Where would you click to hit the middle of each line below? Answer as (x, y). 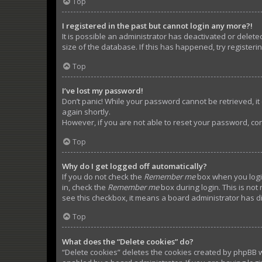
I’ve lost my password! (103, 91)
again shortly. (86, 112)
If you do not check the (103, 176)
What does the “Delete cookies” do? (128, 241)
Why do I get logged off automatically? (135, 166)
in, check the (85, 187)
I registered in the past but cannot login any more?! (157, 26)
